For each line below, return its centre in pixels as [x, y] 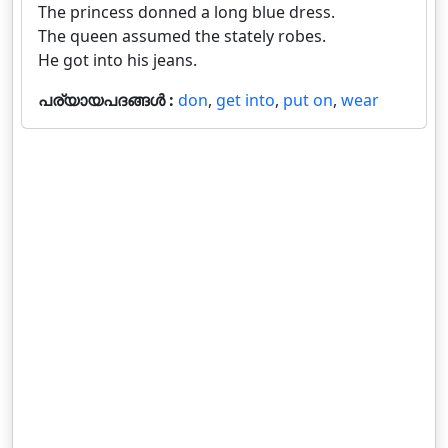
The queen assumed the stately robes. [182, 36]
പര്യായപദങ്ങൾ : [108, 100]
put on [308, 100]
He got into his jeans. [117, 60]
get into [245, 100]
